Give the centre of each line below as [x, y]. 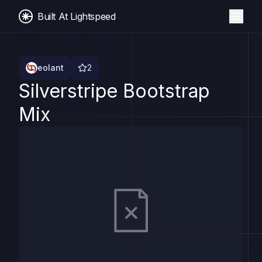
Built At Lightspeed [77, 16]
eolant [51, 68]
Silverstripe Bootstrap [114, 91]
